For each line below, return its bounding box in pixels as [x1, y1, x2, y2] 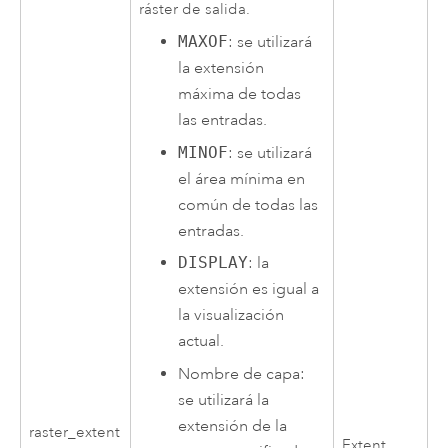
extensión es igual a [178, 279, 320, 300]
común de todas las [178, 194, 319, 215]
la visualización [178, 305, 285, 326]
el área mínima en [178, 168, 306, 189]
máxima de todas [178, 84, 302, 105]
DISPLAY [178, 253, 249, 273]
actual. [178, 331, 225, 352]
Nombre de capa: [178, 363, 306, 384]
